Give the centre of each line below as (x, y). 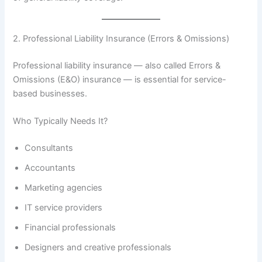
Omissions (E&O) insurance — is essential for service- (120, 79)
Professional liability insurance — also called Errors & (117, 65)
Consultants (49, 148)
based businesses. (50, 93)
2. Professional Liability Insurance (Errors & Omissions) (121, 38)
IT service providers (64, 207)
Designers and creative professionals (98, 247)
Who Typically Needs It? (61, 121)
